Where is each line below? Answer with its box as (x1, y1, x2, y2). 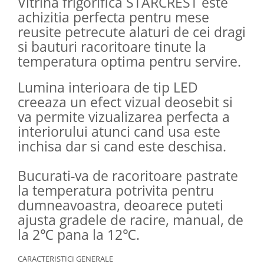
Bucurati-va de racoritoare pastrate (18, 166, 238, 185)
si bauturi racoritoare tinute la (18, 37, 206, 56)
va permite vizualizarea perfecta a (18, 107, 230, 126)
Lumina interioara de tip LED (18, 77, 198, 97)
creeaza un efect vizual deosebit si (18, 92, 233, 111)
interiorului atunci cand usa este (18, 121, 220, 141)
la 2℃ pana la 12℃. (18, 225, 140, 244)
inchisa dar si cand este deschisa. (18, 136, 244, 156)
